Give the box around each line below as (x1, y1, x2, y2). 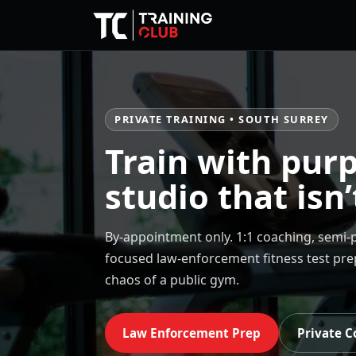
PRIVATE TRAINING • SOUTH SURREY (114, 112, 329, 127)
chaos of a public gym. (105, 271, 239, 289)
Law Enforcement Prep (122, 324, 261, 341)
